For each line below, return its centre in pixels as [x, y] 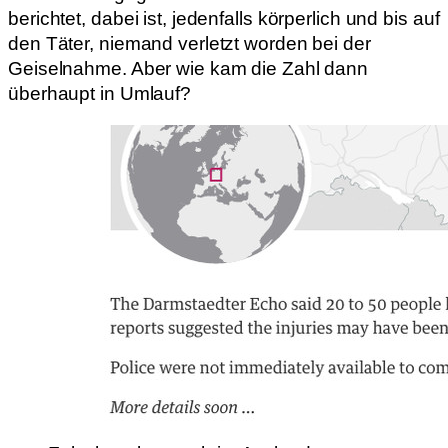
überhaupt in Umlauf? [99, 94]
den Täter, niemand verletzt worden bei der [189, 44]
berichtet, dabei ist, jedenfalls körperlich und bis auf [224, 19]
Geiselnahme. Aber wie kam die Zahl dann [188, 69]
